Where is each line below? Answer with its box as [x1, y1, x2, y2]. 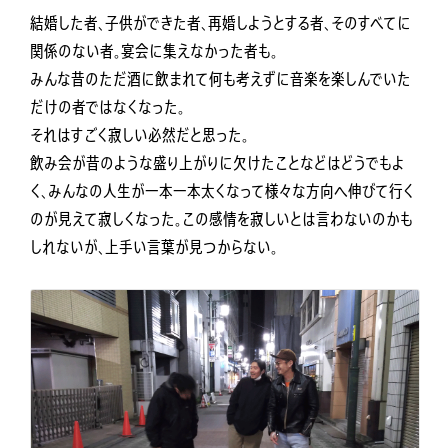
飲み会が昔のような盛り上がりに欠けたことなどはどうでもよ [30, 155, 405, 172]
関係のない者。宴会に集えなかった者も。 [30, 43, 278, 60]
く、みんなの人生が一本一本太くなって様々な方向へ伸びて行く [30, 183, 414, 200]
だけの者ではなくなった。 [30, 99, 185, 116]
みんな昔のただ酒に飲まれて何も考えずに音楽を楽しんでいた [30, 71, 411, 88]
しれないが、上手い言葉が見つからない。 [30, 239, 278, 256]
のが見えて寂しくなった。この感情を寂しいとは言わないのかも [30, 211, 413, 228]
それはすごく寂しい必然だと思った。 [30, 127, 249, 144]
